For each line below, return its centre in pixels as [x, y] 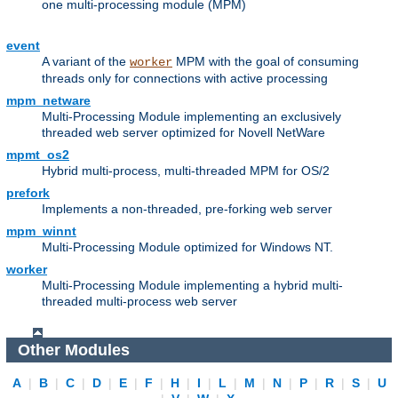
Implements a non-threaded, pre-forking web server [187, 209]
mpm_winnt [41, 231]
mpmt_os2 [38, 155]
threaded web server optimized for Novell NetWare [183, 133]
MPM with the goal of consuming [266, 62]
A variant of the [86, 62]
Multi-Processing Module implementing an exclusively [191, 117]
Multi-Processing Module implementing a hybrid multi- [192, 286]
